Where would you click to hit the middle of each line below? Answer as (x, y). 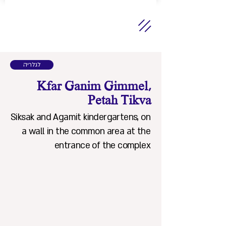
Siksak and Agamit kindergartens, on (80, 117)
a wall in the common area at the (86, 131)
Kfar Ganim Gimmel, (94, 87)
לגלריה (32, 65)
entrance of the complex (102, 146)
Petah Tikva (120, 101)
